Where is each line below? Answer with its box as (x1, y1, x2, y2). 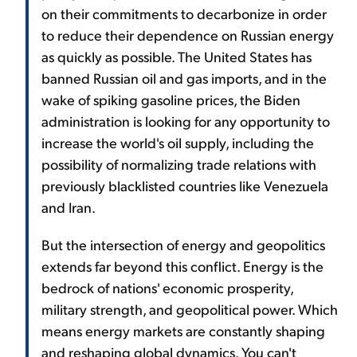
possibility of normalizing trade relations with (41, 154, 316, 173)
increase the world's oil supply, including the (41, 132, 314, 151)
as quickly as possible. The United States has (41, 46, 312, 65)
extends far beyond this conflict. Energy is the (41, 256, 324, 275)
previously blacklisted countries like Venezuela (41, 175, 328, 194)
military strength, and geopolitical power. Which (41, 299, 338, 318)
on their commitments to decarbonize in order (41, 3, 327, 22)
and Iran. (41, 197, 96, 216)
